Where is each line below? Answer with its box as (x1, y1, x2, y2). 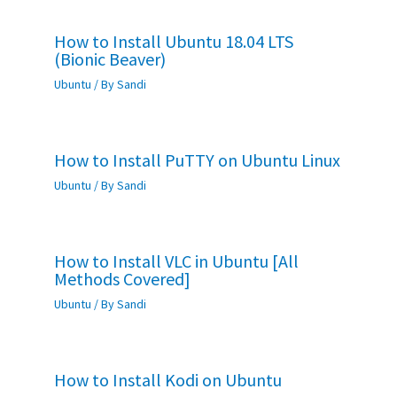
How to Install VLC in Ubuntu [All (53, 250, 299, 273)
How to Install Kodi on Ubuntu (53, 369, 282, 392)
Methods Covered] (53, 268, 191, 291)
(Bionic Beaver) (53, 48, 166, 71)
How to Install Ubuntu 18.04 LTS (53, 30, 293, 53)
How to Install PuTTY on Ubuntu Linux (53, 149, 340, 172)
